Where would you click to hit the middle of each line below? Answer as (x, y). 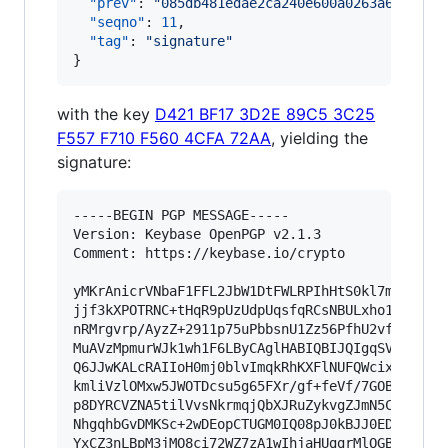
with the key (106, 114)
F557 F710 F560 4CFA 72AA (164, 138)
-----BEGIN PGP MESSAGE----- (181, 215)
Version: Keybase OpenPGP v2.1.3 (197, 234)
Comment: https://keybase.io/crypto (209, 253)
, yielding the (319, 138)
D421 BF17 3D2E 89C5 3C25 (265, 114)
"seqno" (117, 22)
